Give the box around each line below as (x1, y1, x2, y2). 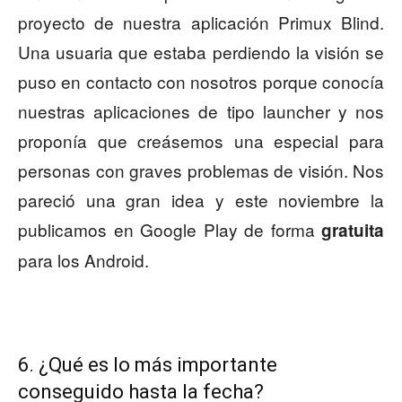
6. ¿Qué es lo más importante (18, 354, 277, 377)
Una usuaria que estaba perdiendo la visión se (18, 39, 384, 65)
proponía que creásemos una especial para (18, 128, 384, 153)
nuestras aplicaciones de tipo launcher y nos (18, 99, 384, 124)
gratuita (321, 218, 384, 243)
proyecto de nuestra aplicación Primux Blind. (18, 10, 384, 35)
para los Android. (18, 248, 149, 273)
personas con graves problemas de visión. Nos (18, 158, 384, 183)
